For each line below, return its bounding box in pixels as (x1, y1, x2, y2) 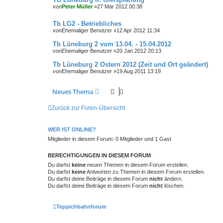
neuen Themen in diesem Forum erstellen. (86, 162, 189, 168)
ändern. (163, 176, 183, 182)
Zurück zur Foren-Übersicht (51, 105, 125, 112)
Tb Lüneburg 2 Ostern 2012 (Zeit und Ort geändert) (53, 61, 208, 69)
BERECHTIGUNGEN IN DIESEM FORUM (48, 152, 151, 159)
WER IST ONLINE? (48, 126, 96, 133)
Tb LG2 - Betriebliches (53, 20, 121, 28)
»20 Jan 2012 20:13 (112, 48, 161, 54)
